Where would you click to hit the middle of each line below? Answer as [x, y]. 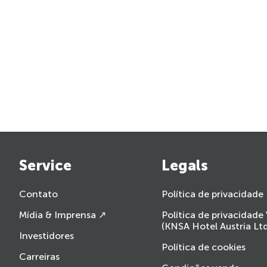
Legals [184, 165]
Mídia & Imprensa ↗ [63, 215]
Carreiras [39, 256]
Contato [38, 194]
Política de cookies [203, 247]
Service [45, 165]
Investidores [46, 235]
